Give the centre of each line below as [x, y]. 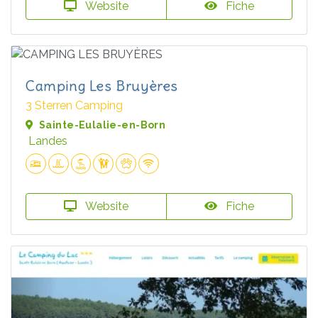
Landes [48, 141]
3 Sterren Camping [74, 105]
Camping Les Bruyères [102, 85]
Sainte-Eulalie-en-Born [103, 125]
